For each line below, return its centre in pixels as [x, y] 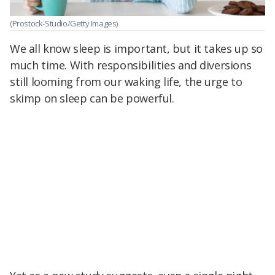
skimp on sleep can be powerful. [92, 98]
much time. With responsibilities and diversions [131, 65]
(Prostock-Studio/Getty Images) [64, 24]
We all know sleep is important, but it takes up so [137, 48]
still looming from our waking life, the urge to [126, 81]
